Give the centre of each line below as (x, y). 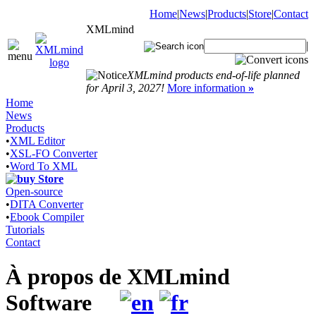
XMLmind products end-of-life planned (213, 75)
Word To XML (44, 166)
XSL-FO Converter (54, 153)
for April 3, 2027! (125, 88)
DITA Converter (47, 204)
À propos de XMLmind (118, 277)
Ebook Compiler (47, 217)
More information (208, 88)
